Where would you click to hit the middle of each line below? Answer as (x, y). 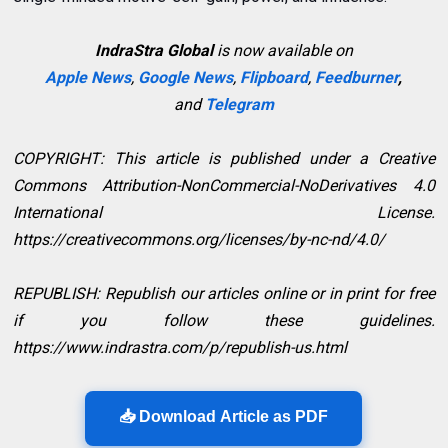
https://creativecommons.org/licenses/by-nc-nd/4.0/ (199, 240)
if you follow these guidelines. (224, 321)
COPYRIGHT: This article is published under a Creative (224, 159)
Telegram (239, 105)
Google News (186, 78)
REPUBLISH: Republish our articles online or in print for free (224, 294)
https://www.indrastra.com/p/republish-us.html (180, 348)
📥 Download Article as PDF (224, 417)
